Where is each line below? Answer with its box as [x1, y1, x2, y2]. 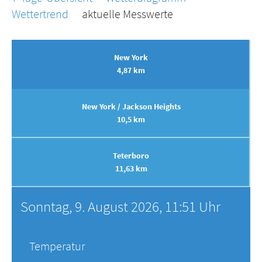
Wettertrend [12, 6, 68, 22]
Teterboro [113, 150, 149, 161]
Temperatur [29, 239, 85, 254]
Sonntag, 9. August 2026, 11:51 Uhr [20, 197, 220, 216]
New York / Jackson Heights [81, 101, 181, 112]
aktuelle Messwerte [82, 6, 173, 22]
